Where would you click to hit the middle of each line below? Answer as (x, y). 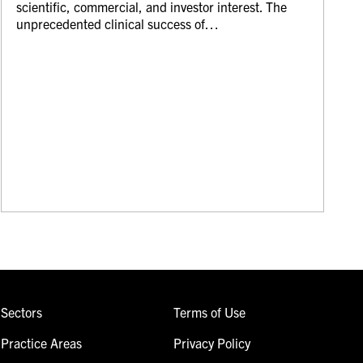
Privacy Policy (211, 342)
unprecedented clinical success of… (118, 23)
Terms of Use (209, 312)
